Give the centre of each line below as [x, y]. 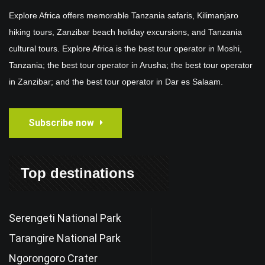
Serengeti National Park [65, 218]
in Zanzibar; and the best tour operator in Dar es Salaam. [116, 81]
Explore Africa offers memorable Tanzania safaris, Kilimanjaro [124, 15]
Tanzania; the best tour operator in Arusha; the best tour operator [131, 65]
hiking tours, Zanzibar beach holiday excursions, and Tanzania [125, 32]
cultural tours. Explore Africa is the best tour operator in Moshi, [125, 48]
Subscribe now [61, 122]
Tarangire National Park [65, 238]
